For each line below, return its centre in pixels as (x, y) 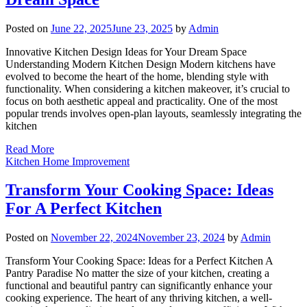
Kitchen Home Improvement (67, 161)
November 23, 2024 (181, 238)
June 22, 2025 (81, 28)
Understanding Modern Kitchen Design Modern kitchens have (140, 64)
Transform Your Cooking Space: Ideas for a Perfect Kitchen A (139, 261)
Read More (30, 149)
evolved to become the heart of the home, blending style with (137, 76)
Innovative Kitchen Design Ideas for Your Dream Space (126, 51)
